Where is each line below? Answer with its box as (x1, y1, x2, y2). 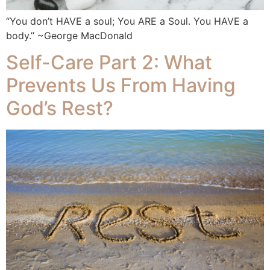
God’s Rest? (6, 96, 113, 121)
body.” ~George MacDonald (6, 29, 133, 42)
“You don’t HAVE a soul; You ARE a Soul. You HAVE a (6, 14, 248, 27)
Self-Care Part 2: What (6, 51, 212, 75)
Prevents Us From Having (6, 74, 236, 98)
